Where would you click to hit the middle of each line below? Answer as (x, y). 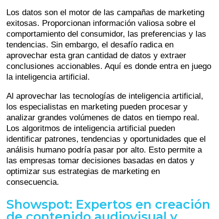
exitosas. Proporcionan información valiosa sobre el (101, 23)
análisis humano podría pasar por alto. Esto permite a (104, 150)
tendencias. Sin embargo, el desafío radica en (90, 44)
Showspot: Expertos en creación (109, 204)
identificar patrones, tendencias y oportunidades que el (106, 139)
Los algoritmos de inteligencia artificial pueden (91, 128)
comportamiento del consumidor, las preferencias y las (107, 34)
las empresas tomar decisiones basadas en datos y (101, 160)
